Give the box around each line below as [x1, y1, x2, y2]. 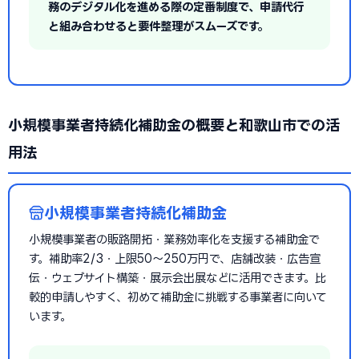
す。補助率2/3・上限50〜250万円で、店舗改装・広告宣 [29, 252, 321, 264]
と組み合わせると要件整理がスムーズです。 [48, 20, 268, 32]
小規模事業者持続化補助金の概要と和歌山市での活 [8, 117, 340, 133]
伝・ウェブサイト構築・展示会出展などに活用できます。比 [29, 272, 326, 284]
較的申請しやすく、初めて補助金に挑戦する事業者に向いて [29, 291, 327, 303]
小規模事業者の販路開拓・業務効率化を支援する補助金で [29, 233, 320, 245]
